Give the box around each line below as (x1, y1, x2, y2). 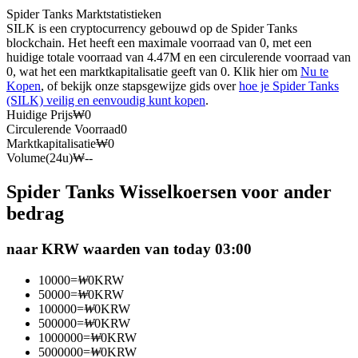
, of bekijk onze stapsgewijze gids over (41, 79, 239, 93)
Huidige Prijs (6, 108, 73, 122)
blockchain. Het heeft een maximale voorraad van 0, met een (6, 36, 312, 50)
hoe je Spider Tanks (239, 79, 339, 93)
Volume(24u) (6, 151, 73, 165)
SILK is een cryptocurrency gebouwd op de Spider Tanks (6, 22, 297, 36)
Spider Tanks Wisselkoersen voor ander (6, 181, 332, 203)
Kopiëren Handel (38, 173, 125, 187)
